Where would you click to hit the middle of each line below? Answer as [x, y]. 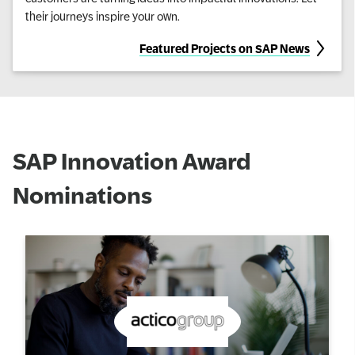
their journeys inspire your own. [103, 15]
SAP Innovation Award [132, 161]
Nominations [82, 195]
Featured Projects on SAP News [225, 48]
